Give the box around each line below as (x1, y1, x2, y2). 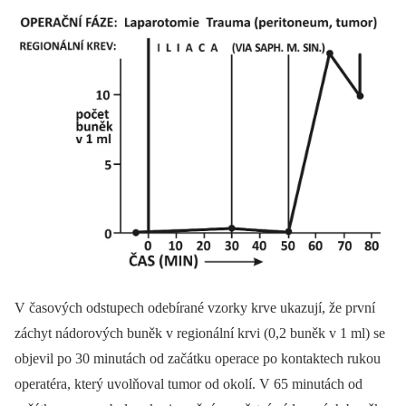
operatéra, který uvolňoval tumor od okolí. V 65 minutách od (14, 375, 362, 391)
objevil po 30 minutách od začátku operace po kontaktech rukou (14, 350, 381, 366)
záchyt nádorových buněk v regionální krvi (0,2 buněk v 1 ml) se (14, 324, 385, 341)
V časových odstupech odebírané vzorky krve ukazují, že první (14, 299, 375, 315)
